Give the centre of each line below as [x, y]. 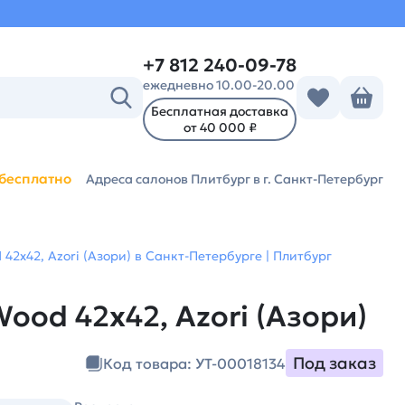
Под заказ [334, 363]
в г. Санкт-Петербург [318, 179]
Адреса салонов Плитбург [170, 179]
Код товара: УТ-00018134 [194, 363]
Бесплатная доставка [220, 111]
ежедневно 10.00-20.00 [219, 85]
